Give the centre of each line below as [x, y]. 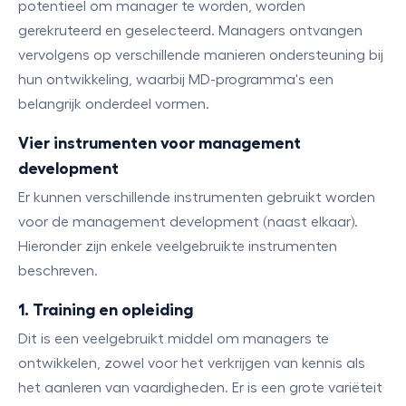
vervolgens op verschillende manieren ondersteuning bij [201, 55]
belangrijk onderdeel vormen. [114, 104]
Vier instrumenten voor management [159, 143]
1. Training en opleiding [106, 310]
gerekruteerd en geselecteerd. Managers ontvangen [190, 31]
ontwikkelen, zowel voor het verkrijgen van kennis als [192, 363]
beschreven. [58, 271]
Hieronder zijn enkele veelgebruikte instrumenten [178, 246]
